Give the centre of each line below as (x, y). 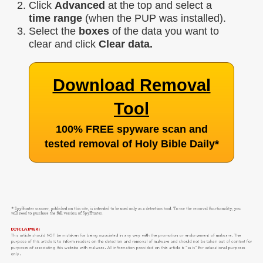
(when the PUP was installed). (154, 18)
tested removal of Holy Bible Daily (129, 144)
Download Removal (131, 85)
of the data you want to (164, 31)
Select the (54, 31)
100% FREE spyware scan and (131, 129)
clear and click (64, 44)
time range (55, 18)
